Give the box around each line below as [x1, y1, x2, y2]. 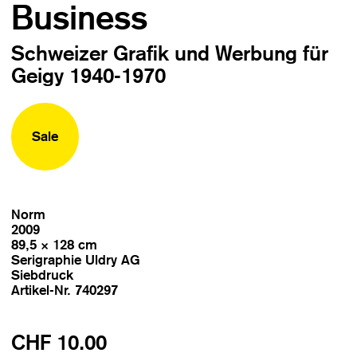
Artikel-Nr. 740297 [11, 281, 119, 298]
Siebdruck [11, 266, 74, 283]
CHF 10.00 [11, 331, 108, 355]
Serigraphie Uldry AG [11, 251, 141, 268]
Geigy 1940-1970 [11, 64, 167, 88]
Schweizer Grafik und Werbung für [11, 41, 329, 66]
